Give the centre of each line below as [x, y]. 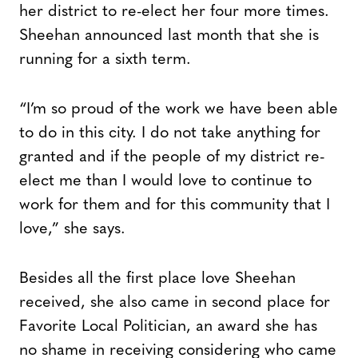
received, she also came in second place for [175, 302]
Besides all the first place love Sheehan [157, 278]
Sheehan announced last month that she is [169, 36]
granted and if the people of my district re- [172, 157]
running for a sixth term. [105, 60]
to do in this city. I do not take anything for [170, 133]
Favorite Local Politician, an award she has [168, 326]
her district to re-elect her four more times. [174, 12]
